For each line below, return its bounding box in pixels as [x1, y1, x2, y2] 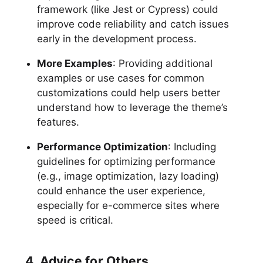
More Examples [36, 57, 113, 69]
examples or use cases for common [36, 72, 204, 84]
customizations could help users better [36, 86, 220, 99]
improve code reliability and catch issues [36, 18, 229, 30]
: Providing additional [112, 57, 213, 69]
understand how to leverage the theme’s [36, 101, 228, 113]
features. [36, 116, 79, 128]
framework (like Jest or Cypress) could [36, 3, 218, 15]
